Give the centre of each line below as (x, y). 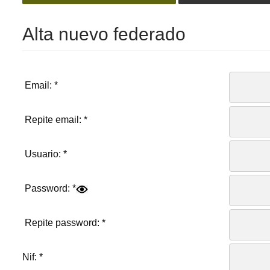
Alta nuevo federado (104, 34)
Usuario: (42, 154)
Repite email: (53, 120)
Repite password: (62, 223)
